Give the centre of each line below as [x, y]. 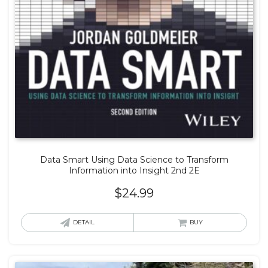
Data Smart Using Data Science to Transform [134, 160]
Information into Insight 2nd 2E [134, 171]
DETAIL [84, 223]
